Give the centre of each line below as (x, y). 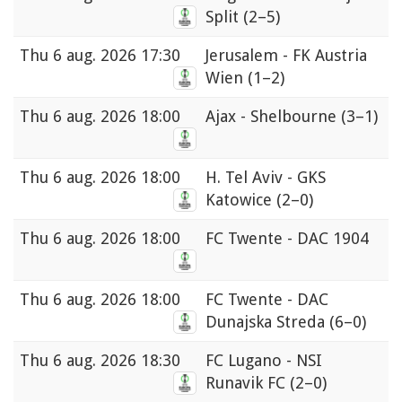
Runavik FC (248, 383)
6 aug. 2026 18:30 (117, 361)
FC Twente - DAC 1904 (287, 239)
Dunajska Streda (267, 322)
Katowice (241, 200)
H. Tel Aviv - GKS (266, 178)
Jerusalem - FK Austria (286, 56)
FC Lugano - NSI (264, 361)
